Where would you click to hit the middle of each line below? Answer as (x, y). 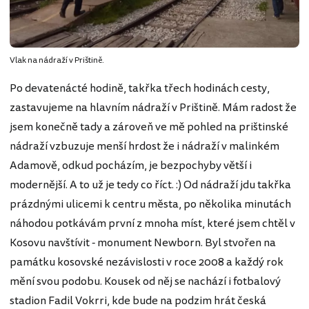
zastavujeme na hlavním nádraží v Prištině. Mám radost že (153, 107)
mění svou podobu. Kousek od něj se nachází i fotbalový (145, 281)
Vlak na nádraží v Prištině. (57, 60)
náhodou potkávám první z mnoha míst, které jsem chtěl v (152, 223)
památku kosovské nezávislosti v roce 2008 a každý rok (147, 262)
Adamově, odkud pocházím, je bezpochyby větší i (131, 165)
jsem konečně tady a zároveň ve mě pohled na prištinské (149, 127)
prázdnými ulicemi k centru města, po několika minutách (150, 204)
